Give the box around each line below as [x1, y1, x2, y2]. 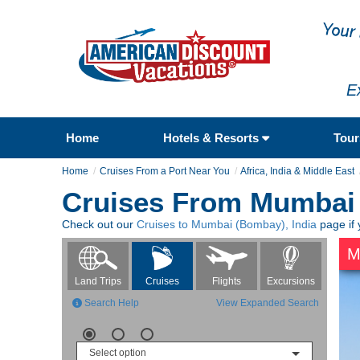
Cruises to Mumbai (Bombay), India [137, 217, 317, 231]
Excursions [266, 275, 315, 287]
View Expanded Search [216, 297, 319, 309]
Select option [89, 346, 146, 358]
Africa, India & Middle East [240, 165, 354, 177]
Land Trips [75, 275, 122, 287]
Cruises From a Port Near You [100, 165, 230, 177]
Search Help [82, 297, 139, 309]
